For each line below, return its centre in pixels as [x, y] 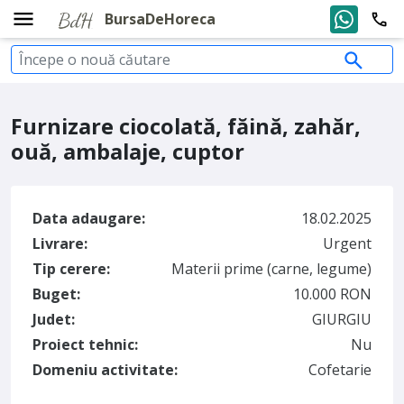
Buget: [56, 294]
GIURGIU [342, 319]
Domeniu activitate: [105, 370]
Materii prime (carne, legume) [271, 269]
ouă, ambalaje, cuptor [128, 151]
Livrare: [60, 243]
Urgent [347, 243]
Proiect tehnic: [85, 344]
